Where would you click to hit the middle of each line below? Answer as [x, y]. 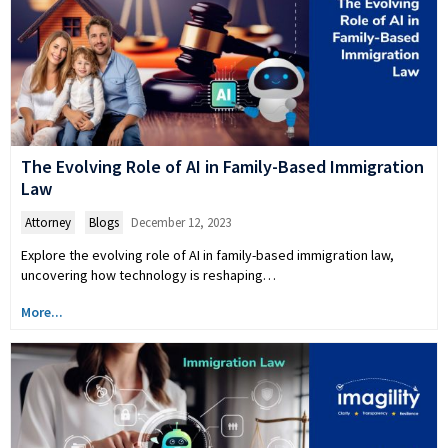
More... [42, 311]
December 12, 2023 [181, 222]
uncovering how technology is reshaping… [148, 274]
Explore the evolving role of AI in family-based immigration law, [207, 254]
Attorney [48, 222]
